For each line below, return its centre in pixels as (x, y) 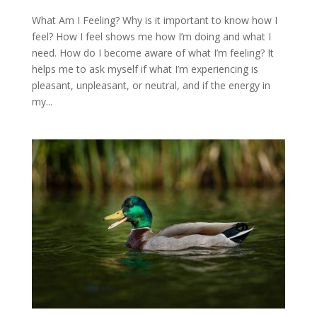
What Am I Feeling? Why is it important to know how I (154, 20)
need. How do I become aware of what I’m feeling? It (152, 52)
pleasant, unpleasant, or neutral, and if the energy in (151, 85)
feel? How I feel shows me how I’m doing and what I (151, 36)
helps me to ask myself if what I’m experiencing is (145, 69)
